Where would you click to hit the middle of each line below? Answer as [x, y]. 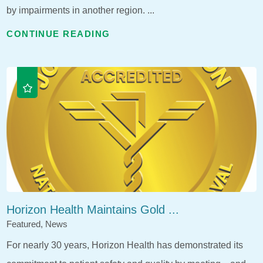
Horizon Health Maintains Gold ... [93, 210]
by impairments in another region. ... [81, 10]
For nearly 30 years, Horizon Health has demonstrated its [125, 245]
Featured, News [37, 225]
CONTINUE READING [58, 34]
